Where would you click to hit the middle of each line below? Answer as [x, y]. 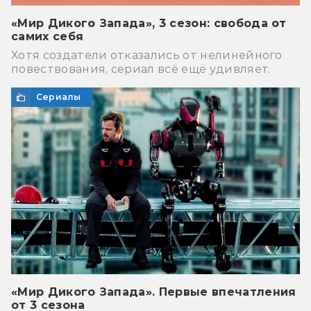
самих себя [48, 36]
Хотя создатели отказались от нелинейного [147, 55]
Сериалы [59, 96]
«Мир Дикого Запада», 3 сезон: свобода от [149, 23]
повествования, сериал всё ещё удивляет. [141, 69]
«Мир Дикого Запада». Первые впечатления [154, 292]
